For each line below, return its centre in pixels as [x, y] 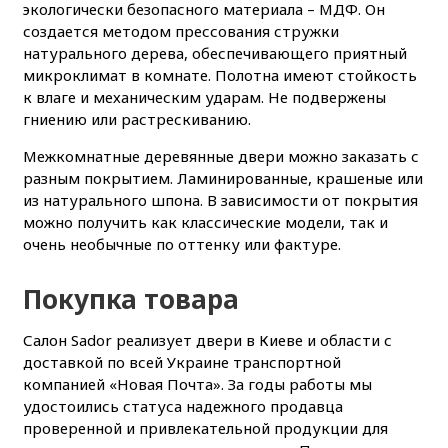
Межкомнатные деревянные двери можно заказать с [220, 155]
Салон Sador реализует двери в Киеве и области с [207, 339]
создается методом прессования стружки [180, 30]
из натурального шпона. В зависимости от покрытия [220, 199]
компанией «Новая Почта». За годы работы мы [197, 383]
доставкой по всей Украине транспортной [181, 361]
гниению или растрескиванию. [136, 118]
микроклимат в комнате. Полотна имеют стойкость [219, 74]
